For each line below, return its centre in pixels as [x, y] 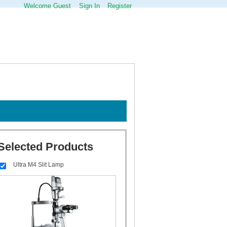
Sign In [89, 6]
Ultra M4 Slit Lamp [38, 165]
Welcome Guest [47, 6]
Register [120, 6]
